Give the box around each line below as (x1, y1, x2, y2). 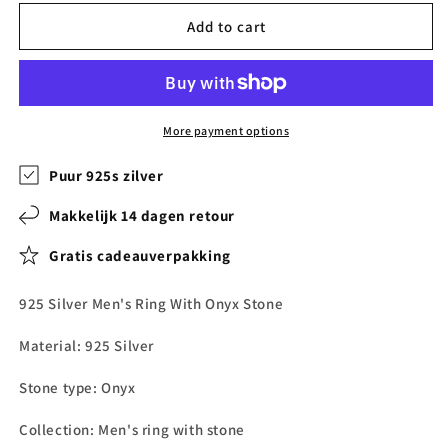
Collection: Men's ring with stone (19, 420, 245, 439)
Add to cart (186, 16, 266, 36)
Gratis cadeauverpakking (49, 245, 231, 265)
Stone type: (19, 378, 98, 397)
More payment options (163, 123, 289, 138)
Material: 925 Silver (19, 336, 154, 355)
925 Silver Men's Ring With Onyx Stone (19, 294, 284, 313)
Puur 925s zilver (49, 165, 164, 185)
